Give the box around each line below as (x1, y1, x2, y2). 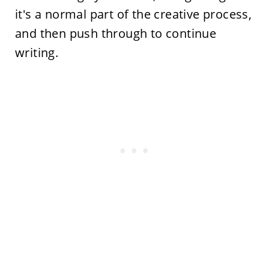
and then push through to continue (14, 25, 217, 42)
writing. (14, 44, 59, 61)
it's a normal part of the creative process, (14, 6, 252, 23)
